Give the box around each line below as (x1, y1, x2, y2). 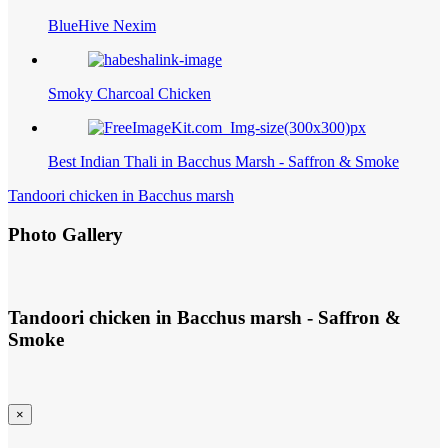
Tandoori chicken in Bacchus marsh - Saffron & (8, 307, 401, 329)
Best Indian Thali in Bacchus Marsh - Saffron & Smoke (48, 153, 399, 171)
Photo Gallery (8, 223, 123, 245)
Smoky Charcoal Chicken (48, 85, 211, 103)
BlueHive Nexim (48, 17, 156, 35)
